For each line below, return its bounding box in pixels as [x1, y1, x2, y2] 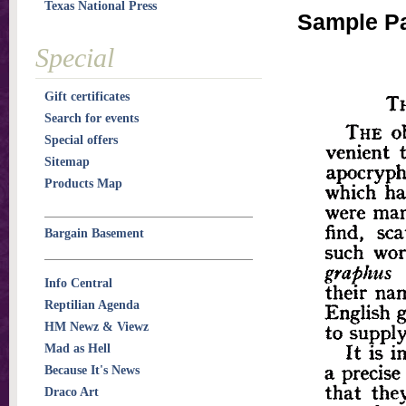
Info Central [44, 276, 112, 290]
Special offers [44, 133, 118, 147]
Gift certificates [44, 90, 130, 103]
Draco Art [44, 385, 99, 399]
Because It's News [44, 363, 140, 377]
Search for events [44, 111, 139, 125]
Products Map [44, 177, 122, 190]
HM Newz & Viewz [44, 320, 149, 333]
